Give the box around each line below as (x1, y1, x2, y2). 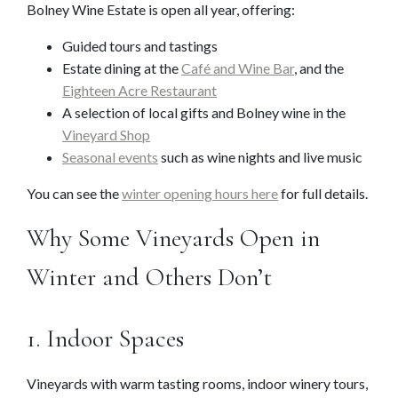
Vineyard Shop (62, 126, 150, 144)
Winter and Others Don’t (27, 262, 272, 293)
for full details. (278, 185, 368, 203)
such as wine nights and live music (158, 148, 362, 166)
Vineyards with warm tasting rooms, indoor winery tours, (27, 375, 368, 393)
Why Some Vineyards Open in (27, 223, 320, 254)
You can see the (27, 185, 122, 203)
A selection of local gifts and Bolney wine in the (62, 104, 346, 122)
